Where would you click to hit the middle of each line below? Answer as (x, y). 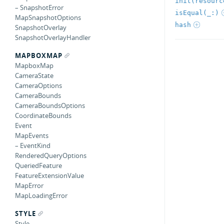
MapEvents (32, 135)
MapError (29, 185)
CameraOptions (38, 85)
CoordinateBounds (43, 115)
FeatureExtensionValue (49, 175)
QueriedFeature (38, 165)
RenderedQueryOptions (51, 155)
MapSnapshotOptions (48, 17)
